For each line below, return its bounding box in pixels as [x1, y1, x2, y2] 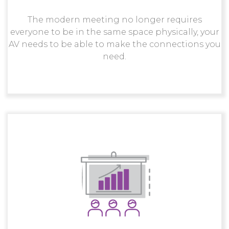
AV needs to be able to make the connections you [8, 39, 221, 50]
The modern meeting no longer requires [27, 15, 202, 25]
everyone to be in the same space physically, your [10, 27, 219, 37]
